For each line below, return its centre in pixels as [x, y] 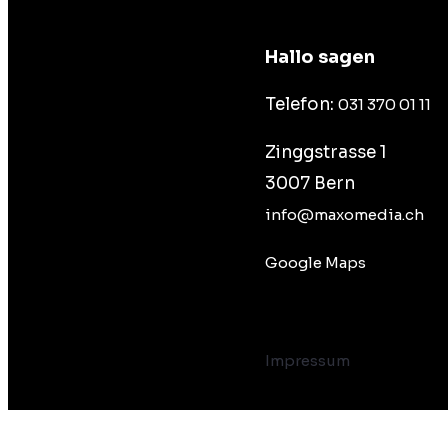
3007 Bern [309, 183]
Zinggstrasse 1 [325, 152]
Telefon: [301, 104]
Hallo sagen [319, 56]
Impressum [307, 360]
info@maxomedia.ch [344, 214]
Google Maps [315, 262]
